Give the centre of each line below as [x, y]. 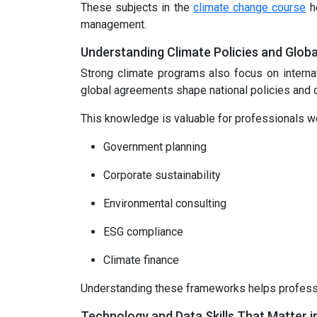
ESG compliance [143, 232]
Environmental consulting [165, 203]
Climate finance [141, 260]
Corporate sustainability [162, 175]
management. [115, 24]
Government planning [155, 147]
